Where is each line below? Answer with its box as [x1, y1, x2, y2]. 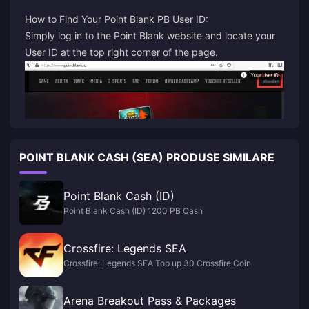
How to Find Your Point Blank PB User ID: [25, 12, 208, 25]
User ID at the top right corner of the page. [25, 46, 218, 58]
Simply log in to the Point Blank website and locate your [25, 29, 275, 41]
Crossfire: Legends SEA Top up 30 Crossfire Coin [63, 258, 251, 269]
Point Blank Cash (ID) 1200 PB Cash [63, 206, 203, 217]
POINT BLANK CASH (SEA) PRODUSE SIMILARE [19, 150, 275, 165]
